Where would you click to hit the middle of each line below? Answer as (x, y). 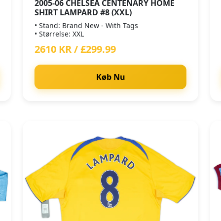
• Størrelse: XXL (59, 34)
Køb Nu (110, 77)
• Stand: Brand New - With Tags (86, 25)
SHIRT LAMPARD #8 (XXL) (83, 12)
